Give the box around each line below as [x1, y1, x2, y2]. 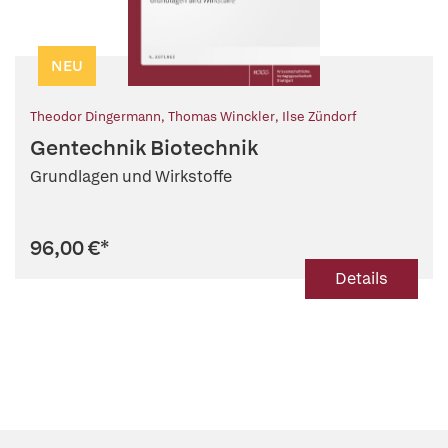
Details [335, 268, 388, 289]
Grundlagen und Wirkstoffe [30, 166, 232, 187]
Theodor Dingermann [30, 108, 161, 125]
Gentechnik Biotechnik [30, 134, 258, 161]
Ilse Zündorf [282, 108, 356, 125]
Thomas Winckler [168, 108, 275, 125]
